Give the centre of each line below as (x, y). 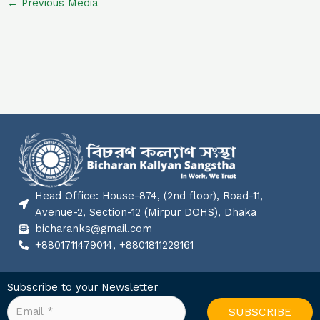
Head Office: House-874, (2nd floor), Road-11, (149, 195)
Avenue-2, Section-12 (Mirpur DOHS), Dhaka (145, 212)
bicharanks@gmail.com (93, 228)
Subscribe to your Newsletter (82, 287)
